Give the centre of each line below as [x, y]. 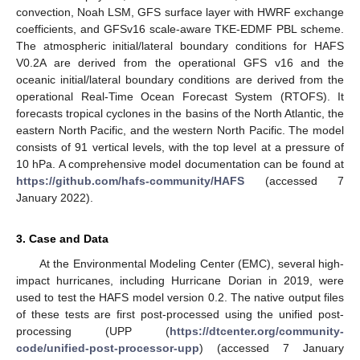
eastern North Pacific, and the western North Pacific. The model [180, 130]
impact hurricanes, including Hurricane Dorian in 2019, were [180, 280]
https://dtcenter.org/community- [257, 331]
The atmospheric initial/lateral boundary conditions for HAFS [180, 45]
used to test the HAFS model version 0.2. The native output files [180, 297]
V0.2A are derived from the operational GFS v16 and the [180, 62]
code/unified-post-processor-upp [108, 348]
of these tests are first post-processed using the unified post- [180, 314]
